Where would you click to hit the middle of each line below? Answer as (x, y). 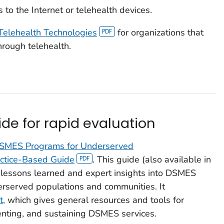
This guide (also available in (154, 159)
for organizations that (159, 32)
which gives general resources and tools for (94, 200)
